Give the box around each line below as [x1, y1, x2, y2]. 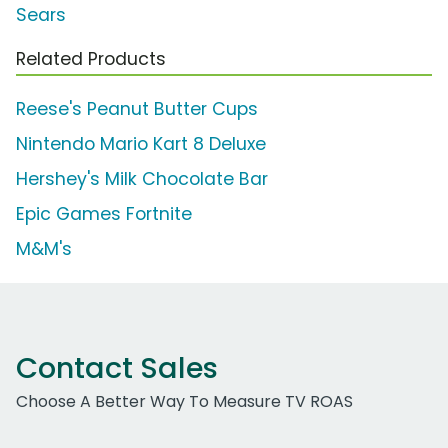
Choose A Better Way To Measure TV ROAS [16, 390, 353, 414]
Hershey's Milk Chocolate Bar [16, 167, 268, 192]
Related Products [16, 47, 166, 72]
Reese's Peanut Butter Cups [16, 97, 258, 122]
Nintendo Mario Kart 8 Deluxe [16, 132, 266, 157]
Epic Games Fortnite [16, 202, 192, 227]
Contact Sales [16, 348, 218, 389]
